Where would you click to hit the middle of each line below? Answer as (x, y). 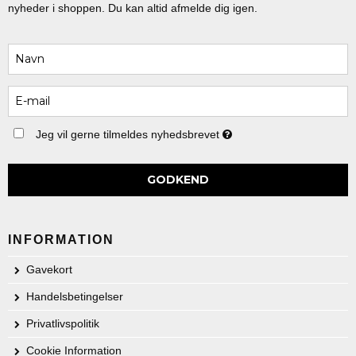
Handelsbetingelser (75, 296)
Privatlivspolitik (63, 323)
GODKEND (178, 179)
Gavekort (49, 269)
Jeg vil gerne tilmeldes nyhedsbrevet (129, 134)
